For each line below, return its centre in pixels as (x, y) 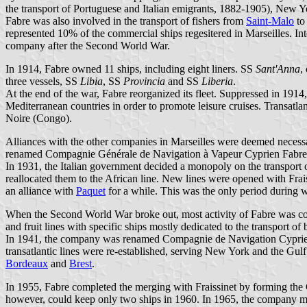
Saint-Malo (270, 21)
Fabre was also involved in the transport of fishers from (126, 21)
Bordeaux (27, 263)
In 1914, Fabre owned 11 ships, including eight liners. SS (131, 69)
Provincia (144, 81)
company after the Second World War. (88, 45)
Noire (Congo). (39, 118)
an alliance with (41, 191)
